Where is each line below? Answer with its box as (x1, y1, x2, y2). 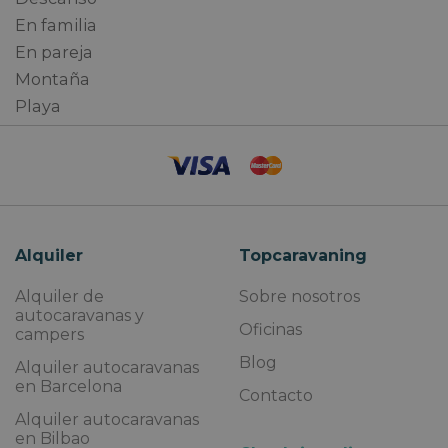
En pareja (15, 41, 93, 62)
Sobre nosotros (239, 286, 360, 306)
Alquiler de (15, 286, 104, 306)
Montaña (15, 68, 90, 89)
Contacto (239, 385, 313, 405)
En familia (15, 14, 97, 35)
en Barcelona (15, 376, 122, 396)
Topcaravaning (239, 245, 367, 265)
